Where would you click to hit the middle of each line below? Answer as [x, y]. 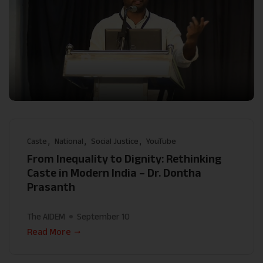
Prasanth [51, 187]
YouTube [161, 141]
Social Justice [115, 141]
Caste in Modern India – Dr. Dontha [114, 173]
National [69, 141]
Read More [49, 232]
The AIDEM [46, 217]
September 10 [103, 217]
